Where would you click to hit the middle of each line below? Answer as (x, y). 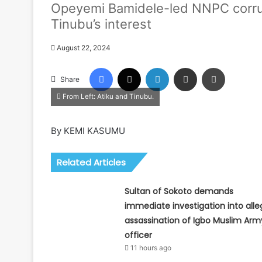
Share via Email (206, 67)
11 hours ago (151, 247)
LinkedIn (184, 67)
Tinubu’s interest (101, 24)
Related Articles (91, 162)
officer (138, 235)
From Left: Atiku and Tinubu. (107, 96)
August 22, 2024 (84, 47)
